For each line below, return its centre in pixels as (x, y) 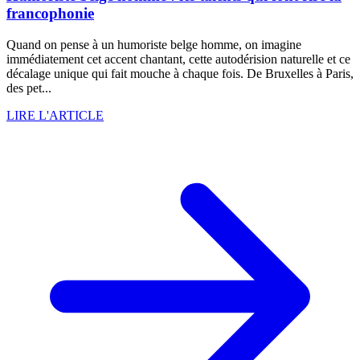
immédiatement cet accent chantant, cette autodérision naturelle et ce (178, 59)
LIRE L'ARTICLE (55, 115)
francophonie (50, 13)
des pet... (29, 88)
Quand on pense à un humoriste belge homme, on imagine (154, 44)
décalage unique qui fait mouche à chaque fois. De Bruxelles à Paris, (180, 73)
